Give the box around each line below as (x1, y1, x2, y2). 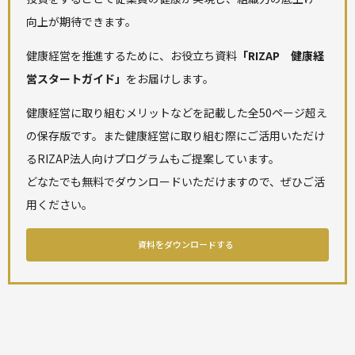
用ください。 (26, 196, 93, 212)
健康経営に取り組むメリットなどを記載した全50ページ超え (26, 104, 327, 120)
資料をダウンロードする (138, 237, 234, 250)
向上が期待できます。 (26, 13, 136, 29)
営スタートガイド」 (26, 70, 126, 86)
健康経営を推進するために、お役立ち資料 (26, 47, 237, 63)
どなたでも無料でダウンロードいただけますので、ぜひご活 (26, 173, 325, 189)
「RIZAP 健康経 (237, 47, 324, 63)
